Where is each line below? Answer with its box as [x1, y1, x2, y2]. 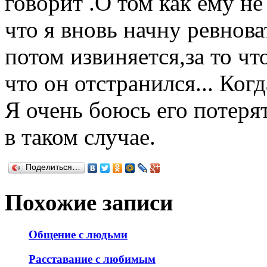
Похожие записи [5, 190, 173, 216]
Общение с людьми [29, 228, 128, 241]
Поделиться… [26, 162, 80, 172]
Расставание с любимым [29, 253, 156, 266]
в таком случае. [5, 123, 156, 150]
